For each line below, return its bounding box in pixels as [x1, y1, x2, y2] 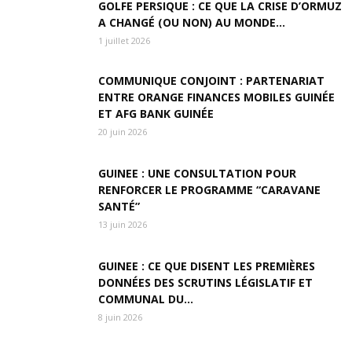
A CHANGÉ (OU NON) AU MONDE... [98, 15, 285, 30]
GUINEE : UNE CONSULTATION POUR [98, 166, 296, 181]
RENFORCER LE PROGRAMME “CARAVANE [98, 182, 321, 197]
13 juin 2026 [98, 218, 147, 230]
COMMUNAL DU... [98, 291, 193, 306]
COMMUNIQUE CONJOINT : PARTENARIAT [98, 73, 324, 88]
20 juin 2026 [98, 126, 147, 137]
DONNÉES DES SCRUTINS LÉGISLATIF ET [98, 275, 313, 290]
